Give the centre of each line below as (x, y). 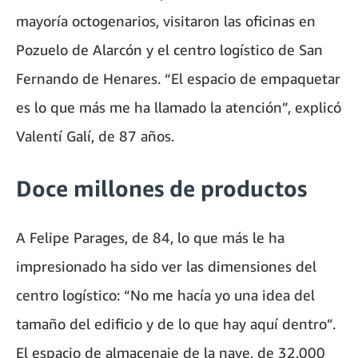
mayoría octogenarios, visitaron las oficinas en (166, 20)
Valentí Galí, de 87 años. (95, 135)
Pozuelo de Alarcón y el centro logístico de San (169, 49)
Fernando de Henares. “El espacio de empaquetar (178, 78)
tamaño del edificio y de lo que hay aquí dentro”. (176, 323)
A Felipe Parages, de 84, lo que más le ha (150, 237)
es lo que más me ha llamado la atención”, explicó (179, 107)
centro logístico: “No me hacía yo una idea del (165, 294)
